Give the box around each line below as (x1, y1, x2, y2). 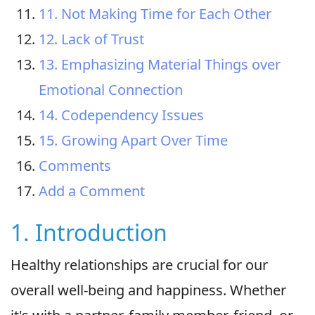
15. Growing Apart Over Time (39, 130, 228, 150)
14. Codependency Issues (39, 105, 204, 124)
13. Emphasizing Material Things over (39, 54, 281, 74)
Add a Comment (39, 181, 145, 200)
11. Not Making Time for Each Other (39, 4, 271, 23)
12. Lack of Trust (39, 29, 144, 49)
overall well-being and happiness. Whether (11, 280, 286, 300)
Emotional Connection (39, 79, 183, 99)
